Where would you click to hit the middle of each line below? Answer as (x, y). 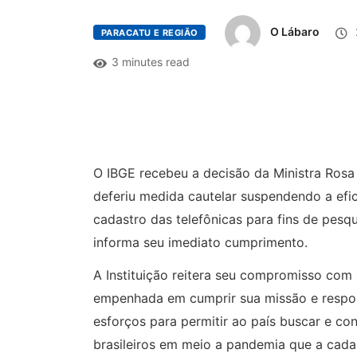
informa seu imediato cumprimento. (200, 242)
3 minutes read (151, 61)
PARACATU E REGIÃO (150, 33)
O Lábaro (295, 32)
